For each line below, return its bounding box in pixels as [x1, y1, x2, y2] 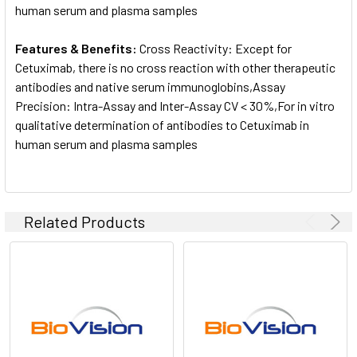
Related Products [24, 211, 145, 231]
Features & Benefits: [15, 40, 139, 56]
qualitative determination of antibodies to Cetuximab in [15, 116, 309, 132]
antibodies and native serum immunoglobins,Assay [15, 78, 285, 94]
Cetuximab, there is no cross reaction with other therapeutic [15, 59, 335, 75]
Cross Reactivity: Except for [139, 40, 292, 56]
